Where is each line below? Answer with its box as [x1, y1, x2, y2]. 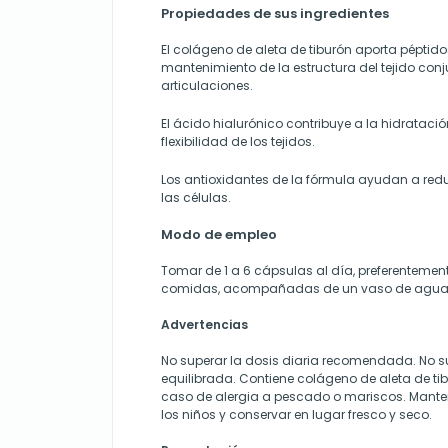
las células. [161, 189, 231, 206]
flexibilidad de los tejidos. [161, 133, 315, 150]
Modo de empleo [161, 225, 277, 244]
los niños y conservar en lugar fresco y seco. [161, 406, 432, 423]
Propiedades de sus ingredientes [161, 4, 389, 23]
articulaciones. [161, 77, 253, 94]
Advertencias [161, 316, 248, 333]
